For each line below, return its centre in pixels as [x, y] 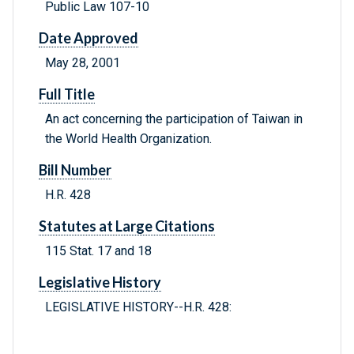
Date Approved [88, 38]
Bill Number [75, 170]
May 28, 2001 [83, 63]
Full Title [67, 94]
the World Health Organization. [128, 139]
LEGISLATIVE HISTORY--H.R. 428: [138, 307]
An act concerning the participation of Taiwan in [174, 119]
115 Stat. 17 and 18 [98, 251]
